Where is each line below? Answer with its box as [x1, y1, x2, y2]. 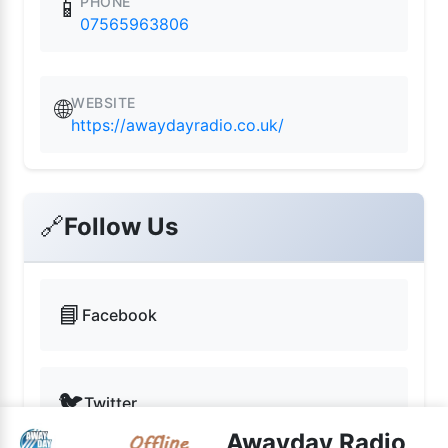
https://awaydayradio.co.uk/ [71, 115, 284, 135]
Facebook [82, 305, 157, 325]
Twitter [84, 393, 137, 413]
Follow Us [64, 212, 178, 241]
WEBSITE [71, 94, 136, 111]
